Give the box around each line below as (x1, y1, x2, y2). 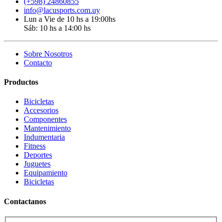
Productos (4, 78, 38, 87)
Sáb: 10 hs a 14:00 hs (24, 23, 91, 32)
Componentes (24, 115, 67, 124)
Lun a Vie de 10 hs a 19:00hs (24, 14, 115, 23)
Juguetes (24, 160, 51, 168)
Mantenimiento (24, 124, 71, 133)
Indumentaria (24, 133, 65, 142)
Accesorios (24, 106, 58, 115)
